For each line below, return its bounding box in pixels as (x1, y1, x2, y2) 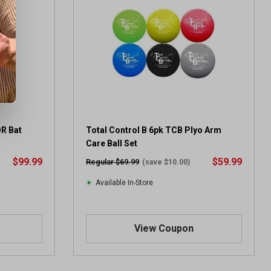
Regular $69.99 (86, 157, 139, 166)
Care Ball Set (86, 139, 137, 148)
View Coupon (134, 223, 194, 234)
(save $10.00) (142, 158, 190, 166)
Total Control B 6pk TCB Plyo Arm (86, 125, 221, 135)
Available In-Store (96, 178, 153, 187)
